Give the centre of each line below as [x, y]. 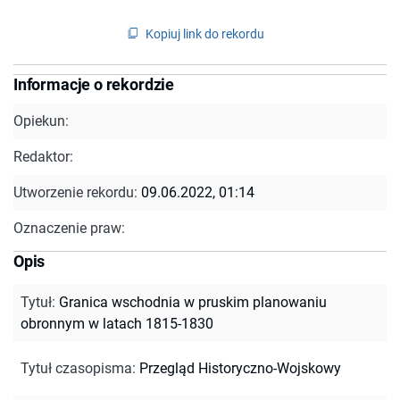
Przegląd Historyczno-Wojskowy [240, 368]
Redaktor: [43, 156]
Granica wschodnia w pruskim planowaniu [193, 302]
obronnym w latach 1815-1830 [117, 323]
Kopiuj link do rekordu [205, 33]
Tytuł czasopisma [76, 368]
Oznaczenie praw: [69, 228]
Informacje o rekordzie [94, 84]
